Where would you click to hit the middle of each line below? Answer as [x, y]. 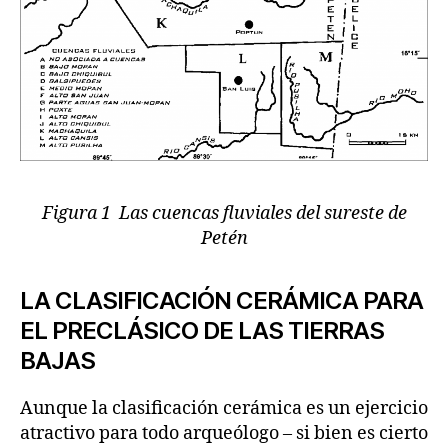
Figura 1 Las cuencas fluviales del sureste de [224, 214]
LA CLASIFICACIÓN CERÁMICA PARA [222, 301]
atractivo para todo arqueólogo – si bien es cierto [224, 434]
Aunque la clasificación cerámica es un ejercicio [224, 409]
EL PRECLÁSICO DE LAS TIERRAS [202, 331]
